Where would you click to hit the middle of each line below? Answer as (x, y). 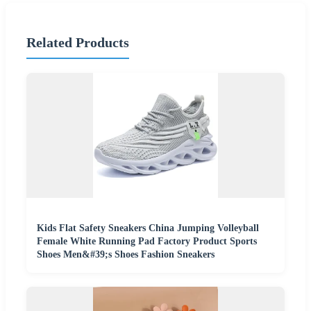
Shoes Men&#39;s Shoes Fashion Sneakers (126, 254)
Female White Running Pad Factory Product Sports (147, 241)
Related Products (78, 43)
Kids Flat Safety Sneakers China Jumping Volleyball (148, 228)
